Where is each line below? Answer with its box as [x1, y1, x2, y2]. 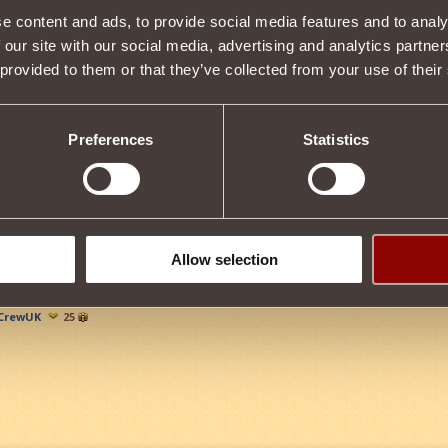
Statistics [303, 130, 369, 148]
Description [214, 125, 307, 148]
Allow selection [170, 250, 278, 268]
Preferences [68, 130, 154, 148]
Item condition [201, 27, 319, 50]
